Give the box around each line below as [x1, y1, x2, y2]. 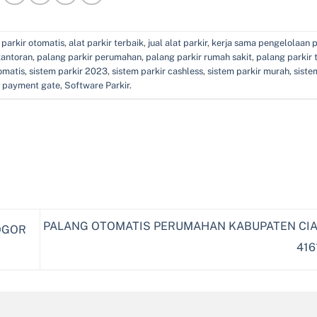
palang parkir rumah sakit [146, 52, 252, 63]
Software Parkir [64, 80, 129, 91]
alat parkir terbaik [69, 38, 144, 49]
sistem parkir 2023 [29, 66, 108, 77]
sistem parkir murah [207, 66, 289, 77]
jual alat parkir [148, 38, 207, 49]
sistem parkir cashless [112, 66, 203, 77]
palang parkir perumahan [37, 52, 142, 63]
